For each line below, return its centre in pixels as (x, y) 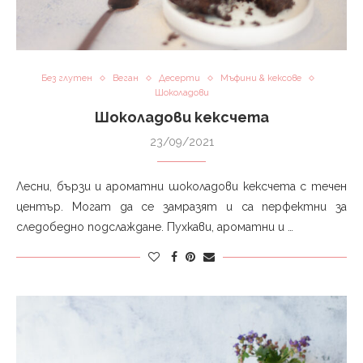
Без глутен (67, 79)
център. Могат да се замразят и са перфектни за (181, 207)
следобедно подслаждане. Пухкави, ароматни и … (155, 227)
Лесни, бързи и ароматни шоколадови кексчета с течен (181, 187)
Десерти (179, 79)
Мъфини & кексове (261, 79)
